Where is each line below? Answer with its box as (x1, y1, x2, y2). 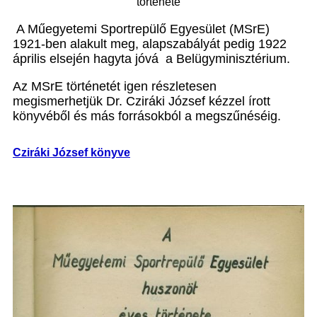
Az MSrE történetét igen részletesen (13, 79, 217, 93)
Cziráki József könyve (13, 146, 130, 159)
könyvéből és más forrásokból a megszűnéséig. (13, 109, 281, 123)
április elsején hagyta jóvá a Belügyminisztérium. (13, 52, 290, 66)
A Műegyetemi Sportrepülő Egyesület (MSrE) (13, 22, 270, 36)
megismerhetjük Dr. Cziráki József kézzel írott (13, 94, 270, 108)
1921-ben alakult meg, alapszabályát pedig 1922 (13, 37, 287, 51)
